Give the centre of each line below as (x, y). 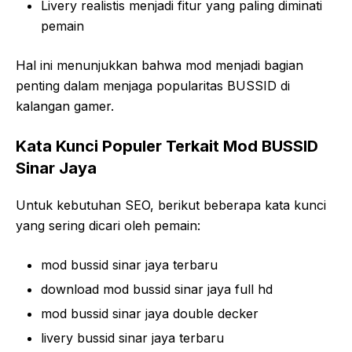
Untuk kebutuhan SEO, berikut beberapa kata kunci (171, 205)
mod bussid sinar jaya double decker (150, 314)
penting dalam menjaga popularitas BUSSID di (153, 86)
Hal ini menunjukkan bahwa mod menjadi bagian (159, 66)
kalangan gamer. (65, 106)
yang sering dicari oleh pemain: (108, 226)
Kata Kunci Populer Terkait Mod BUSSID (167, 147)
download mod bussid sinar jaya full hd (157, 290)
